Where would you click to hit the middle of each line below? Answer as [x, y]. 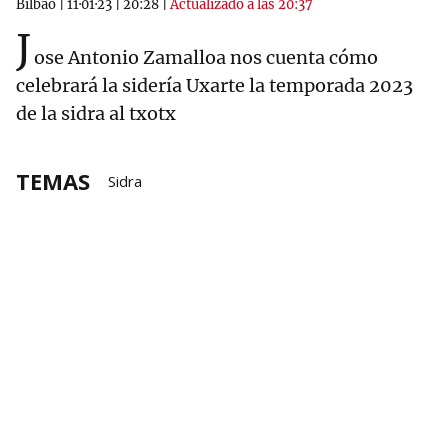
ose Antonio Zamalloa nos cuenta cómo [206, 57]
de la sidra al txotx [96, 113]
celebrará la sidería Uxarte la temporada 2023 [214, 85]
